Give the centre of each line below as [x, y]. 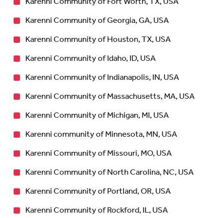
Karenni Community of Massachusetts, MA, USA [110, 96]
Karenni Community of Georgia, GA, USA [97, 20]
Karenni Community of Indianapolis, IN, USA [102, 77]
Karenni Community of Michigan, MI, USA [97, 115]
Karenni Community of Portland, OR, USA [98, 191]
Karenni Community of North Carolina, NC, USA [109, 172]
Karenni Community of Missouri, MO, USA [99, 153]
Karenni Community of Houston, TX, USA [98, 39]
